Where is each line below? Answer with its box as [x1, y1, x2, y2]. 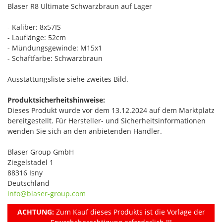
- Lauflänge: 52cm [7, 32, 66, 42]
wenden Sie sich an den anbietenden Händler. [7, 126, 162, 136]
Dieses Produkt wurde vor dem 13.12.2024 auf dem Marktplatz [7, 105, 215, 115]
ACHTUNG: [17, 207, 54, 217]
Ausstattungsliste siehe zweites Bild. [7, 74, 128, 84]
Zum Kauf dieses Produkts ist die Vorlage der [54, 207, 205, 217]
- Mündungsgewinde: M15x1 [7, 43, 102, 53]
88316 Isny [7, 167, 43, 177]
